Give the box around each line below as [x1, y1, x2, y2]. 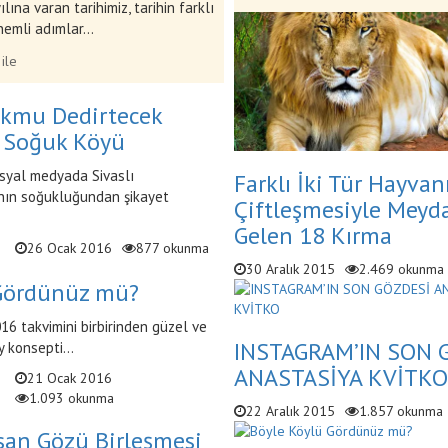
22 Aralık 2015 [246, 401, 335, 420]
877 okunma [135, 239, 209, 257]
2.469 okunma [359, 259, 444, 278]
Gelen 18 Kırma [234, 219, 392, 251]
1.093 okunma [28, 389, 114, 407]
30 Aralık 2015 [246, 259, 335, 278]
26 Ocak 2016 [26, 239, 112, 257]
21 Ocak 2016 [26, 369, 112, 387]
